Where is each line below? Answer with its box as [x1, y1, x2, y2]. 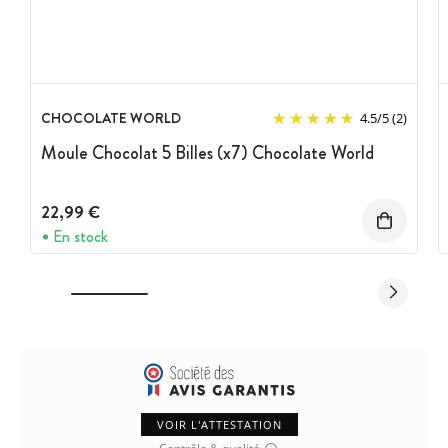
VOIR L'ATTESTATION [156, 416, 282, 432]
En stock [53, 224, 108, 248]
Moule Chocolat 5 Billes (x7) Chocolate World [41, 140, 374, 167]
